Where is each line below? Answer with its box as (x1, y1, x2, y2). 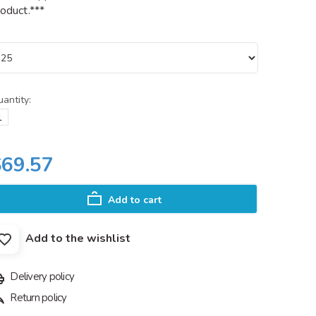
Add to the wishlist (25, 231, 130, 247)
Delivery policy (8, 269, 74, 284)
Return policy (8, 291, 67, 305)
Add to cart (107, 193, 162, 207)
